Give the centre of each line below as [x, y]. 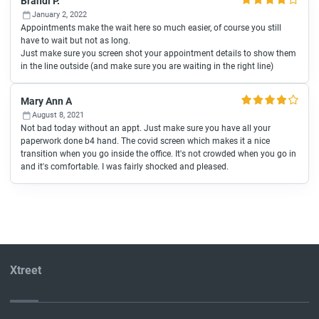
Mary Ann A [46, 101]
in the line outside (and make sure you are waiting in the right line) [147, 66]
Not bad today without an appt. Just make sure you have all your [146, 128]
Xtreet [26, 271]
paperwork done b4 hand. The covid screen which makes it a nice [145, 141]
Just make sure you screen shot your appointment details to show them [158, 53]
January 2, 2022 [59, 15]
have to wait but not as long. [75, 41]
